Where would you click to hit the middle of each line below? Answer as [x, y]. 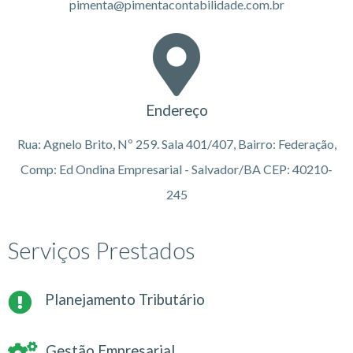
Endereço [176, 110]
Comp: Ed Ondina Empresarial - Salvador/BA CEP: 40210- [176, 169]
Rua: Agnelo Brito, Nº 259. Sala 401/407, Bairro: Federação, [176, 143]
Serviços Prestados [102, 250]
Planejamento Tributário [125, 299]
